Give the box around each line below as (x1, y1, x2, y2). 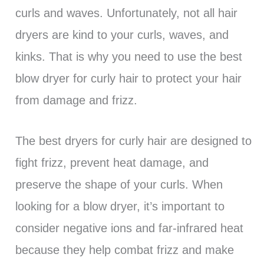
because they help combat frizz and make (15, 243, 234, 257)
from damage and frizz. (15, 94, 137, 107)
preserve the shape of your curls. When (15, 178, 223, 192)
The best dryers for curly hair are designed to (15, 134, 252, 148)
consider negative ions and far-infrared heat (15, 222, 243, 235)
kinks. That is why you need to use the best (15, 50, 242, 64)
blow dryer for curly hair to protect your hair (15, 72, 242, 85)
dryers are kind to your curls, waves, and (15, 28, 229, 42)
